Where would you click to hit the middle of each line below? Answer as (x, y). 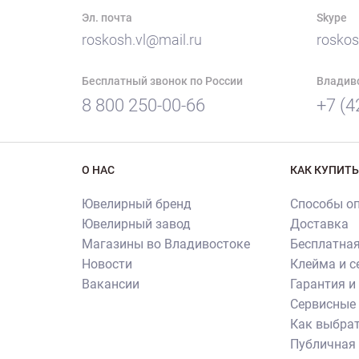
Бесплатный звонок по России (162, 81)
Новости (107, 264)
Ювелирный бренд (137, 204)
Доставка (319, 224)
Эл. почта (107, 18)
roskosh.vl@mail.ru (142, 40)
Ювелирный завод (136, 224)
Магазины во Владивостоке (166, 244)
